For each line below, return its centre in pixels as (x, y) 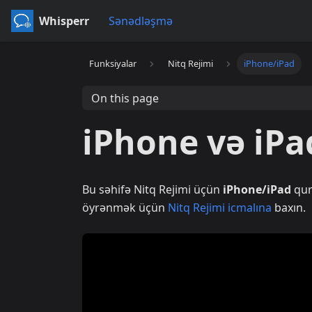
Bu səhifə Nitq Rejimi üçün (153, 189)
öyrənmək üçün (125, 208)
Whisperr (64, 21)
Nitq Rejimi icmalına (220, 208)
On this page (125, 98)
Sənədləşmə (141, 21)
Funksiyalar (113, 64)
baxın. (289, 208)
